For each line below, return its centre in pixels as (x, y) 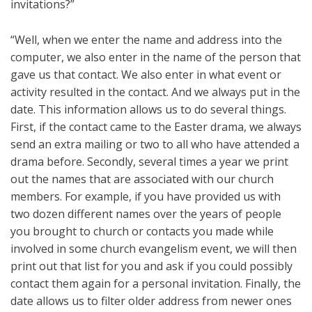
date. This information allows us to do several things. (148, 110)
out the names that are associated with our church (142, 179)
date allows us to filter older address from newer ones (151, 301)
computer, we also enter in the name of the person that (156, 57)
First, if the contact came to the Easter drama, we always (156, 127)
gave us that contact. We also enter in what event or (146, 75)
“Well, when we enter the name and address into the (146, 40)
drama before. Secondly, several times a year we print (149, 162)
